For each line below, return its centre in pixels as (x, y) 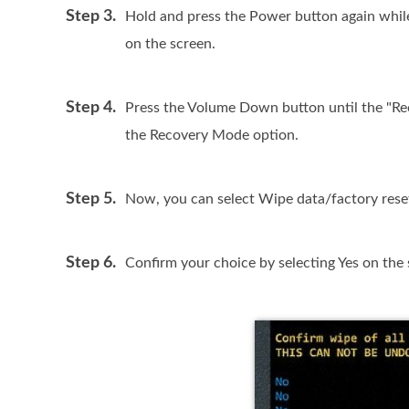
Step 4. (91, 108)
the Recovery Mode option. (212, 135)
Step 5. (91, 199)
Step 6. (91, 263)
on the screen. (170, 44)
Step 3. (91, 16)
